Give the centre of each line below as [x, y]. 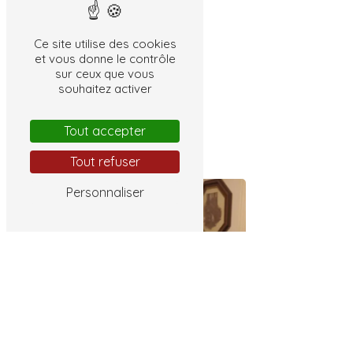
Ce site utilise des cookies [105, 44]
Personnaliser [105, 192]
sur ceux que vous [105, 74]
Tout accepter [105, 131]
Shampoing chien [95, 145]
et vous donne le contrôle [105, 59]
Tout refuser [105, 162]
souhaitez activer [105, 89]
